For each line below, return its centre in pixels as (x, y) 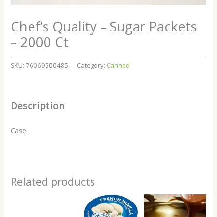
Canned (118, 66)
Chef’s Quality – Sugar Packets (104, 27)
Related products (53, 181)
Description (38, 105)
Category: (92, 66)
